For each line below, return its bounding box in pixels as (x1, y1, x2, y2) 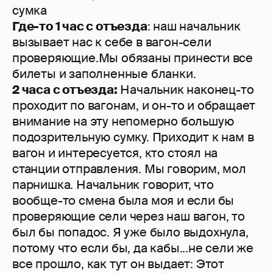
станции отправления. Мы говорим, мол (12, 161, 246, 177)
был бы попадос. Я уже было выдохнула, (12, 224, 249, 241)
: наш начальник (147, 18, 241, 35)
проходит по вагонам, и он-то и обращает (12, 97, 256, 114)
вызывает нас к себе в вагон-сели (12, 34, 211, 51)
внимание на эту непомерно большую (12, 113, 234, 130)
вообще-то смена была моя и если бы (12, 193, 235, 209)
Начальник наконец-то (117, 82, 254, 98)
